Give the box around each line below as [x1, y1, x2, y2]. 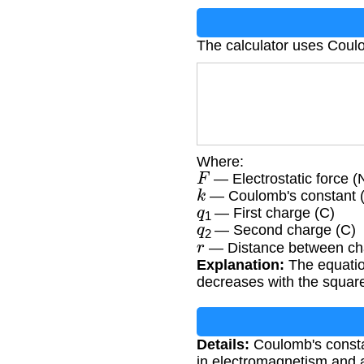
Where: [197, 154, 244, 171]
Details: [197, 336, 249, 353]
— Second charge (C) [210, 222, 357, 239]
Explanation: [197, 256, 284, 273]
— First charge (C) [210, 205, 336, 222]
